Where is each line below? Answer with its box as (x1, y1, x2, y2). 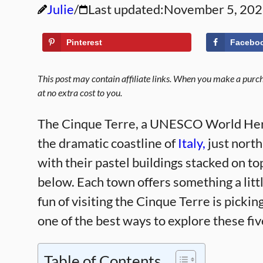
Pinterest (66, 38, 102, 47)
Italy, (178, 135, 205, 151)
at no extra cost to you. (38, 87, 122, 98)
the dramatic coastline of (38, 135, 178, 151)
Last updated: (88, 1, 164, 17)
